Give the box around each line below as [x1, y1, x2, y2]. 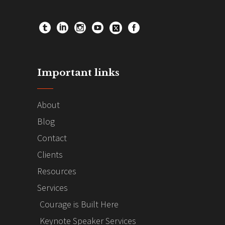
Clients [37, 149, 63, 161]
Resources [37, 165, 76, 177]
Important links [37, 67, 120, 79]
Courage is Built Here [40, 198, 119, 210]
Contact [37, 132, 67, 144]
